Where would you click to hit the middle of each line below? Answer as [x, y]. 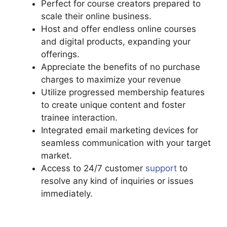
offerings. [60, 54]
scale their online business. [96, 16]
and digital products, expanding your [116, 42]
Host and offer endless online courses [119, 29]
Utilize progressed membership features [123, 92]
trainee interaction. [79, 118]
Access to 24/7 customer [93, 168]
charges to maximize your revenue [111, 80]
